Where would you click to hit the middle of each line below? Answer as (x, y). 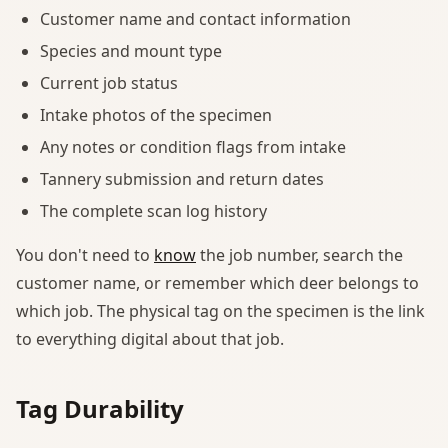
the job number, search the (299, 254)
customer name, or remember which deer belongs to (217, 282)
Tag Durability (100, 408)
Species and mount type (131, 50)
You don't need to (85, 254)
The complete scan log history (153, 210)
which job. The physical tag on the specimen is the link (220, 310)
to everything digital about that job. (150, 338)
